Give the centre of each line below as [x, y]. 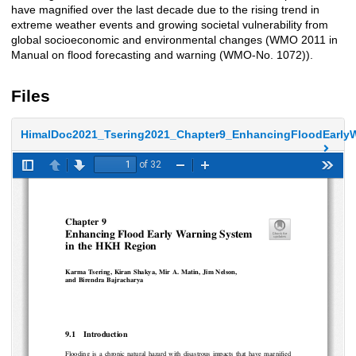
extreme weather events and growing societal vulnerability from [170, 25]
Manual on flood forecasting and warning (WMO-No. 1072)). [162, 55]
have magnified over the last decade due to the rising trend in [165, 10]
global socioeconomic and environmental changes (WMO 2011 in [174, 40]
